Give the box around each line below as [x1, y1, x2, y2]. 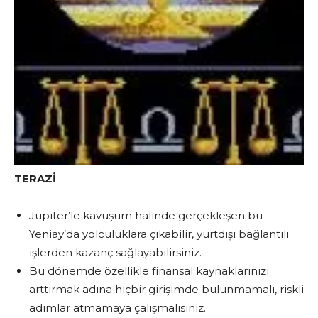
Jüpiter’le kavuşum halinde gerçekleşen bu [29, 209, 263, 223]
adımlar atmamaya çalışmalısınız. [29, 301, 206, 315]
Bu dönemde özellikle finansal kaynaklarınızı [29, 264, 269, 278]
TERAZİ [14, 172, 56, 186]
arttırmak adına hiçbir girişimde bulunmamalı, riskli [29, 283, 304, 297]
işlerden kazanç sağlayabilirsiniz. [29, 246, 202, 260]
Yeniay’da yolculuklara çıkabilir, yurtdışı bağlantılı [29, 227, 289, 241]
